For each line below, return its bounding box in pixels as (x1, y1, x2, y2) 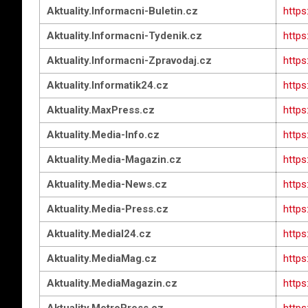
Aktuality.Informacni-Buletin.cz (47, 5, 198, 17)
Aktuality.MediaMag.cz (47, 252, 157, 265)
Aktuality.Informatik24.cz (47, 79, 168, 91)
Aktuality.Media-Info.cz (47, 129, 159, 141)
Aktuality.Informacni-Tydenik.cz (47, 30, 202, 42)
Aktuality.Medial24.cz (47, 228, 151, 240)
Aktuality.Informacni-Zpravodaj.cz (47, 54, 212, 67)
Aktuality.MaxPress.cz (47, 104, 155, 116)
